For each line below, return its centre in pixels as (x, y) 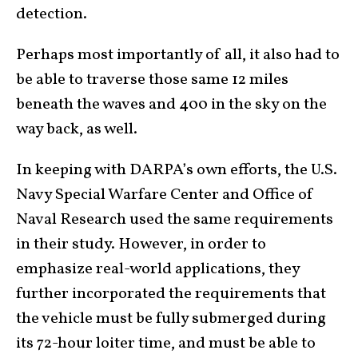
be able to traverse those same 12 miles (152, 80)
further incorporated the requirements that (171, 294)
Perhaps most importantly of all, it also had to (178, 55)
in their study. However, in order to (141, 244)
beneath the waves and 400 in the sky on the (171, 104)
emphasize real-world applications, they (158, 269)
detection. (52, 14)
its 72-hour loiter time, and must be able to (166, 343)
